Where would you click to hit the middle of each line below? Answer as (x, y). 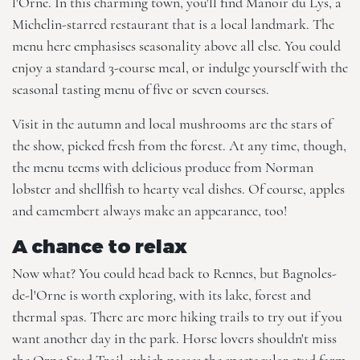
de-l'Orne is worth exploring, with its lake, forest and (162, 295)
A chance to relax (100, 245)
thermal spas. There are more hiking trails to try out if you (177, 317)
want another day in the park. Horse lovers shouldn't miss (174, 338)
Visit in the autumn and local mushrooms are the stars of (172, 124)
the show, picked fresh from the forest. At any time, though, (179, 145)
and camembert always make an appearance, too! (149, 211)
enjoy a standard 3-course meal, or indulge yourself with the (180, 67)
